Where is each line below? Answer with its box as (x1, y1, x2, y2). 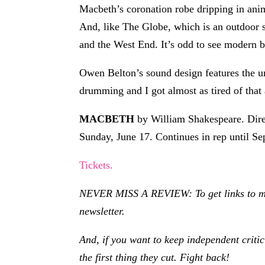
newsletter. (79, 205, 125, 217)
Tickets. (79, 159, 114, 171)
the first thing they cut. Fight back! (79, 251, 230, 263)
